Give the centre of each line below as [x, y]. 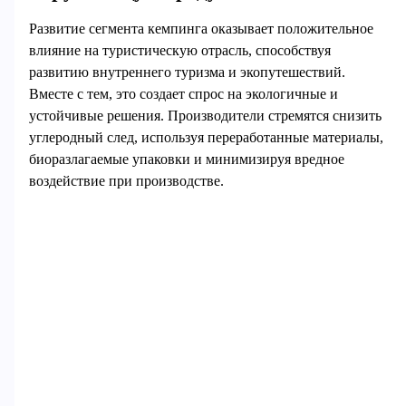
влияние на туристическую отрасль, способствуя [179, 51]
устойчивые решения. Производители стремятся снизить [205, 116]
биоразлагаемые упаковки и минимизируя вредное [186, 159]
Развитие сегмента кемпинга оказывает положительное [201, 29]
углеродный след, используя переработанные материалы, [206, 138]
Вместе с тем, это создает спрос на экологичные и [183, 94]
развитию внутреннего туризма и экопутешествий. [187, 72]
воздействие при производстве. [126, 181]
